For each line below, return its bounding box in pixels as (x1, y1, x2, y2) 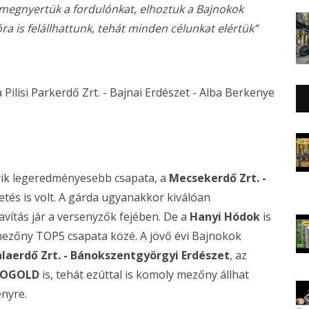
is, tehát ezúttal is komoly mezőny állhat (39, 267, 249, 282)
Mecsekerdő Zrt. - (169, 170, 266, 186)
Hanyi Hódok (190, 209, 263, 224)
